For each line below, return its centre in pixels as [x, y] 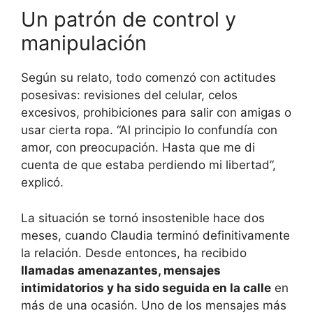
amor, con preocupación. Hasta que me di [138, 148]
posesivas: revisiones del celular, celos [129, 95]
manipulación [84, 43]
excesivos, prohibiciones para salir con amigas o [156, 113]
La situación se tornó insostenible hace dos [143, 218]
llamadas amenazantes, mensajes [121, 270]
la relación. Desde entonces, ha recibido [134, 253]
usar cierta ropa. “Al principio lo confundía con [149, 130]
